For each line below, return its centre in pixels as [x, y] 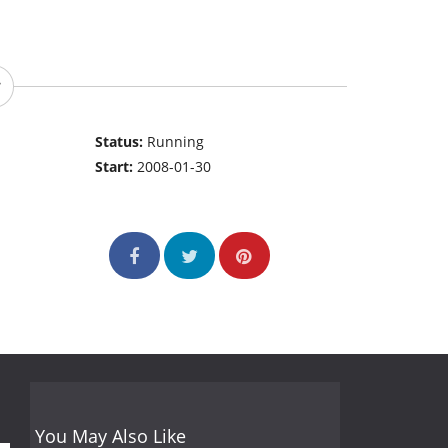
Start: [116, 167]
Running [176, 142]
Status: [121, 142]
